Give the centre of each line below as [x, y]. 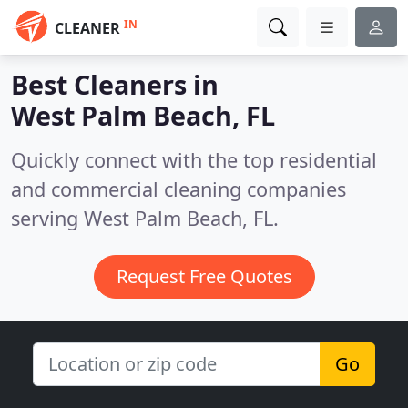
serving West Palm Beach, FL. [145, 218]
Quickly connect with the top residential [194, 160]
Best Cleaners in [115, 84]
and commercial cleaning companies [178, 189]
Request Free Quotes [204, 276]
